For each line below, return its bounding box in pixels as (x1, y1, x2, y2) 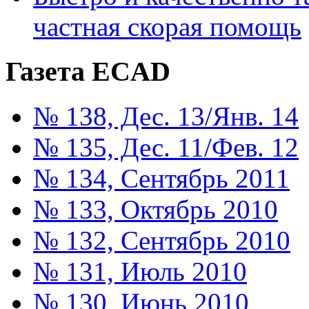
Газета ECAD (6, 56, 170, 87)
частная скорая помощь (33, 12, 301, 42)
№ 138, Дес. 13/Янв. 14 (33, 101, 299, 131)
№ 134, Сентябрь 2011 (33, 163, 290, 193)
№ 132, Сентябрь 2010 (33, 225, 290, 255)
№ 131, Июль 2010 (33, 256, 247, 286)
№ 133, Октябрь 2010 (33, 194, 278, 224)
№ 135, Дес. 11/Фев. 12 (33, 132, 299, 162)
